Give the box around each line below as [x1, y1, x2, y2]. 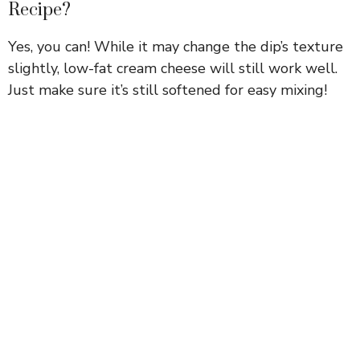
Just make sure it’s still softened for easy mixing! [8, 80, 327, 100]
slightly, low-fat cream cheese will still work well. [8, 58, 337, 78]
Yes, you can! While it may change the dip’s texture [8, 36, 343, 56]
